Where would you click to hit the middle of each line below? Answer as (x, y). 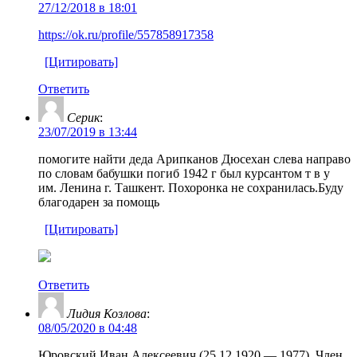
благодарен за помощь (99, 202)
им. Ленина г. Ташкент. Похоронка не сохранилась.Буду (191, 187)
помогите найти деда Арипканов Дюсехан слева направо (194, 159)
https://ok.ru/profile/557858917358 (126, 34)
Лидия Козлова (107, 313)
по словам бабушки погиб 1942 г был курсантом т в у (184, 173)
